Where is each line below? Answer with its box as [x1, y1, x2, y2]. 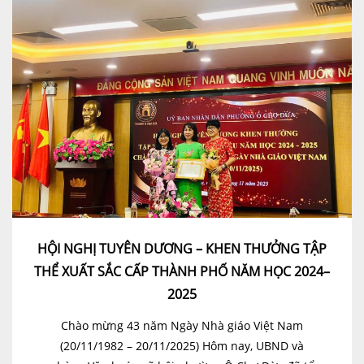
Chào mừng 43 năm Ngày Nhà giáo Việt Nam [61, 317, 303, 333]
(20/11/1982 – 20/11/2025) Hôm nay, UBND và [60, 337, 304, 353]
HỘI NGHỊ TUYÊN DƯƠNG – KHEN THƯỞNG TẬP [37, 239, 327, 258]
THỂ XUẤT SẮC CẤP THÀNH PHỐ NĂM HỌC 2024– [34, 262, 330, 280]
